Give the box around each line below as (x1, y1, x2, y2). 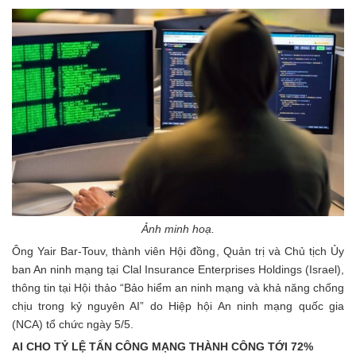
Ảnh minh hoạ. (141, 222, 215, 235)
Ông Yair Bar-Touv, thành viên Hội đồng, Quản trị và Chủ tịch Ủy (12, 244, 344, 257)
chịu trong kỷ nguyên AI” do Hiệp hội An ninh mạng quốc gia (12, 299, 344, 312)
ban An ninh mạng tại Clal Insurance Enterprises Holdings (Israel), (12, 262, 344, 276)
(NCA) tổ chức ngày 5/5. (12, 317, 133, 331)
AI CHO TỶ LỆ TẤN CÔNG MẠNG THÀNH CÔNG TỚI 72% (12, 339, 316, 353)
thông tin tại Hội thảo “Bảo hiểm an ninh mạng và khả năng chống (12, 281, 344, 294)
